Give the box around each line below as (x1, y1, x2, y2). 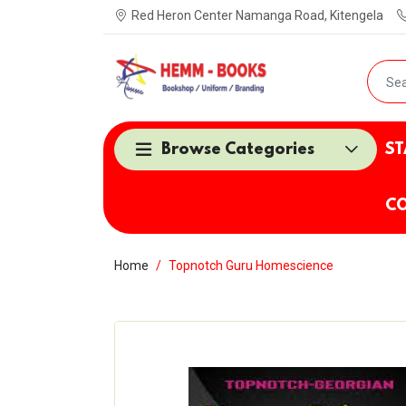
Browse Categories (161, 141, 314, 158)
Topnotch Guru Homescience (169, 258, 333, 273)
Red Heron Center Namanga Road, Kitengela (131, 8, 383, 23)
